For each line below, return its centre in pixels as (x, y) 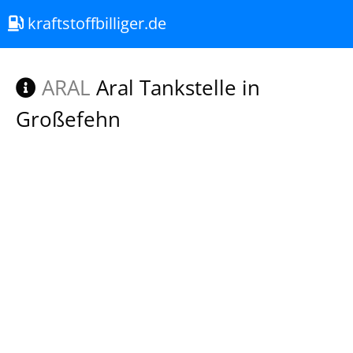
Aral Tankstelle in (175, 87)
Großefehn (68, 119)
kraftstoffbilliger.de (95, 23)
